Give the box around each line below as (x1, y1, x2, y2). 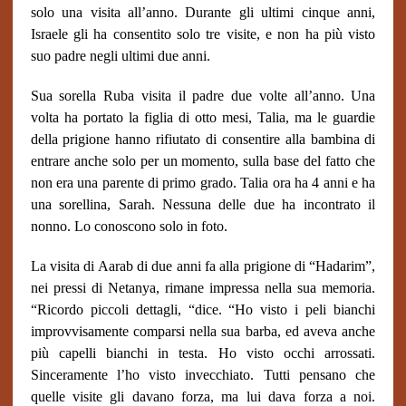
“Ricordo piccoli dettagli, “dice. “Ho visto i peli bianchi (30, 302, 376, 317)
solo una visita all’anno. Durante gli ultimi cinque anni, (30, 5, 376, 20)
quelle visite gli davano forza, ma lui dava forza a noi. (30, 389, 376, 404)
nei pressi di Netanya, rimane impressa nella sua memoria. (30, 280, 376, 295)
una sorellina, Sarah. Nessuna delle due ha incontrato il (30, 197, 376, 212)
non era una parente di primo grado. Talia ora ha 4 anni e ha (30, 175, 376, 190)
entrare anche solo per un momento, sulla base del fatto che (30, 153, 376, 169)
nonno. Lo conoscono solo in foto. (30, 218, 227, 234)
